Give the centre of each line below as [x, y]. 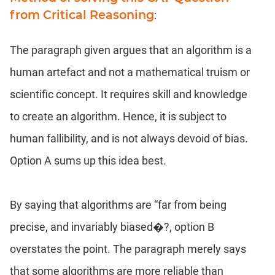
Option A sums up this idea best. [88, 161]
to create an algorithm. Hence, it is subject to [118, 117]
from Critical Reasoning [82, 15]
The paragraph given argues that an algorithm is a [131, 50]
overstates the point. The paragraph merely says [128, 249]
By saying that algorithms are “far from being [118, 205]
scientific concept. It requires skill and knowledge [129, 95]
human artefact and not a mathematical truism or [130, 72]
